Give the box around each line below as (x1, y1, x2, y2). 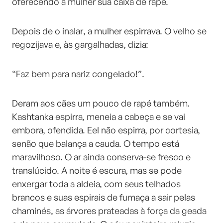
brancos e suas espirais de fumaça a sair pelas (12, 192, 195, 203)
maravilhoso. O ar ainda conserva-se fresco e (12, 151, 191, 162)
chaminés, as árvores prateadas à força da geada (12, 205, 207, 216)
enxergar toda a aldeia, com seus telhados (12, 178, 181, 189)
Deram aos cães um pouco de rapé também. (12, 98, 190, 109)
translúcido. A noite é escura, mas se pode (12, 165, 182, 176)
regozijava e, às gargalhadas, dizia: (12, 39, 148, 50)
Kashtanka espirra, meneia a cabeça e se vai (12, 111, 185, 122)
